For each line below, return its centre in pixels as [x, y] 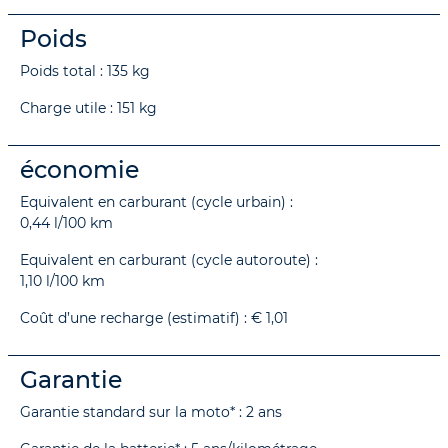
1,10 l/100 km [62, 280]
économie [79, 169]
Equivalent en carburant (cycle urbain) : [156, 201]
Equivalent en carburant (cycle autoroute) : [169, 259]
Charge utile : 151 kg [88, 107]
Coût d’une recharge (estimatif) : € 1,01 [154, 317]
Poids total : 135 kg [85, 70]
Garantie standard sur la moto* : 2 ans [151, 411]
